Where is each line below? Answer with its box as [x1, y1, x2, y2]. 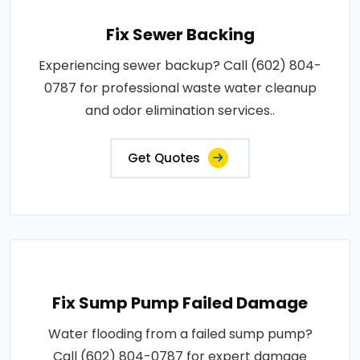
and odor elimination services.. [85, 101, 275, 120]
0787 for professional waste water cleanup [43, 79, 317, 97]
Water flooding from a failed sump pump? [47, 325, 313, 343]
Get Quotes [128, 149, 200, 166]
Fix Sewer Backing [105, 23, 255, 46]
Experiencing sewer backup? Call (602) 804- [39, 56, 321, 75]
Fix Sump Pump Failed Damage [52, 292, 308, 314]
